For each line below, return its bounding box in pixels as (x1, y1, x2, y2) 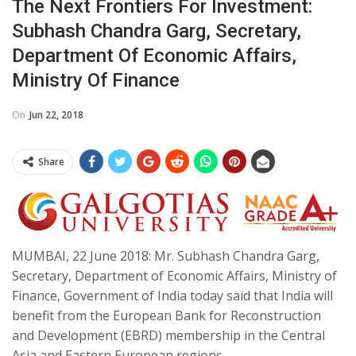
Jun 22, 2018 (29, 107, 83, 122)
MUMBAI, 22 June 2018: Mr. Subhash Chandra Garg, (12, 247, 319, 265)
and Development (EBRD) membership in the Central (12, 327, 325, 345)
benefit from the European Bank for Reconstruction (12, 307, 321, 325)
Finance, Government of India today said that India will (12, 287, 333, 305)
